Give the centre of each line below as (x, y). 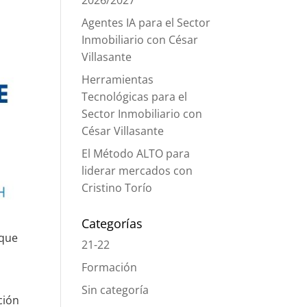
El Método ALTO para (136, 153)
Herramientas (118, 79)
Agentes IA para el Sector (146, 23)
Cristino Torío (117, 188)
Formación (110, 267)
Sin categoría (115, 290)
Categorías (112, 223)
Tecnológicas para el (135, 97)
